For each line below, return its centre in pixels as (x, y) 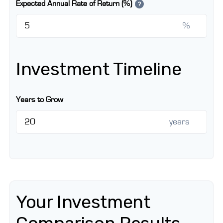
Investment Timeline (99, 69)
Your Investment (83, 202)
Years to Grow (40, 100)
